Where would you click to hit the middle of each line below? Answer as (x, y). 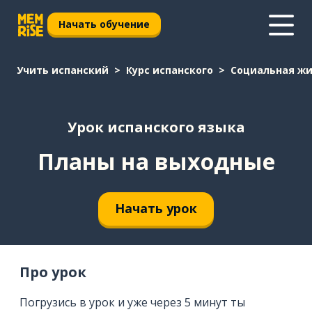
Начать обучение (104, 24)
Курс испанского (170, 70)
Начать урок (156, 209)
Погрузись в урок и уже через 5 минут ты (132, 302)
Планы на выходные (156, 161)
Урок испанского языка (156, 127)
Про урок (53, 272)
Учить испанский (63, 70)
